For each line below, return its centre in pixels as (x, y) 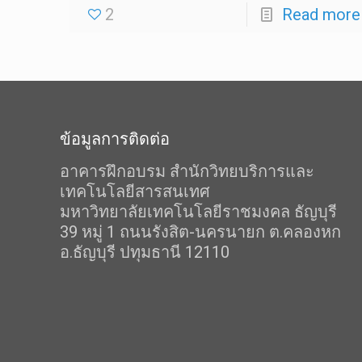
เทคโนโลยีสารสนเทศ (135, 192)
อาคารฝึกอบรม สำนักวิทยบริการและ (187, 172)
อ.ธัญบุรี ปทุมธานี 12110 (145, 253)
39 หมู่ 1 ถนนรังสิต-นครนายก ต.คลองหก (201, 232)
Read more (321, 15)
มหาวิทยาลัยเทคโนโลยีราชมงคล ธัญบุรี (199, 212)
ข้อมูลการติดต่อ (115, 139)
